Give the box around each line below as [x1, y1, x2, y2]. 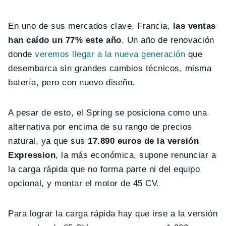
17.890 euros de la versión [88, 136, 199, 146]
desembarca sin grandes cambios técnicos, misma [8, 64, 212, 74]
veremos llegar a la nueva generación [35, 49, 186, 60]
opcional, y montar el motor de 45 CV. [8, 179, 159, 189]
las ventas [173, 21, 216, 31]
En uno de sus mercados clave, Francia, [8, 21, 173, 31]
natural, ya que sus [8, 136, 88, 146]
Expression [8, 150, 56, 160]
